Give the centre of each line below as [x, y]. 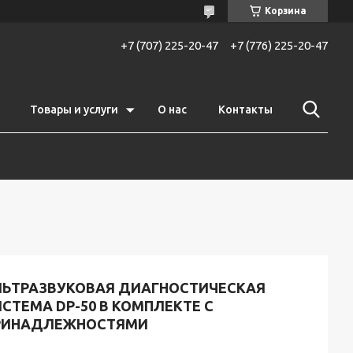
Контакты [245, 109]
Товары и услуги [74, 109]
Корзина [285, 11]
